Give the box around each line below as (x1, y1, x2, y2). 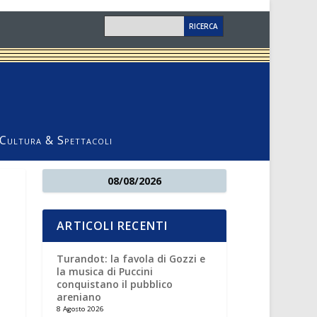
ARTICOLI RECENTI (57, 218, 168, 234)
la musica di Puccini (57, 265, 154, 278)
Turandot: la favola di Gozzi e (57, 252, 206, 265)
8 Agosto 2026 (57, 304, 105, 313)
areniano (57, 290, 102, 304)
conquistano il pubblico (57, 277, 173, 291)
